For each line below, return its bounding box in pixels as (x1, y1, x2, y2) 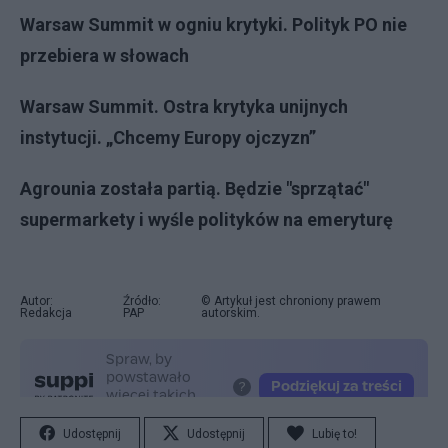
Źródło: (122, 294, 161, 308)
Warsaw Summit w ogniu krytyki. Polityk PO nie (20, 14, 407, 35)
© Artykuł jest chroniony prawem (200, 294, 381, 308)
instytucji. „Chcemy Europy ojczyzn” (20, 127, 316, 148)
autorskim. (200, 306, 260, 320)
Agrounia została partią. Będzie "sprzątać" (20, 178, 369, 199)
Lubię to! (312, 427, 357, 441)
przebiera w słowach (20, 45, 189, 66)
